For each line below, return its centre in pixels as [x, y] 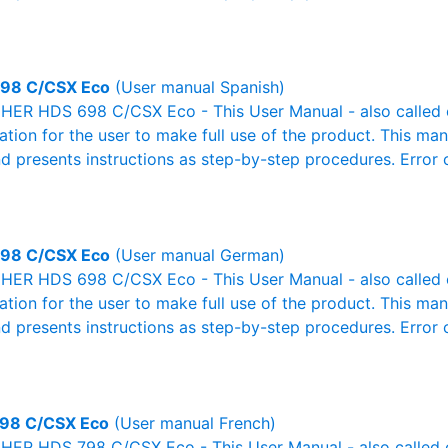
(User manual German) [197, 255]
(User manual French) [192, 423]
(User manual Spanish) [197, 87]
